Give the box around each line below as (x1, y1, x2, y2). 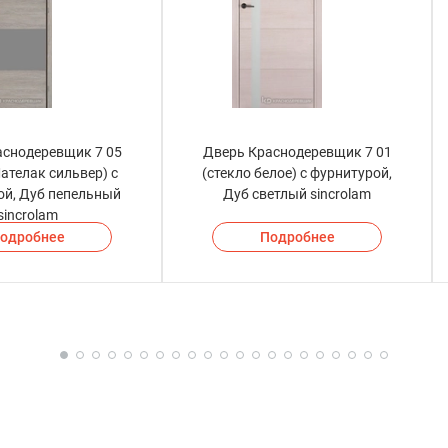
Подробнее (259, 229, 335, 246)
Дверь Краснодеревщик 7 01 (202, 144, 392, 161)
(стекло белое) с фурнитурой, (202, 165, 392, 182)
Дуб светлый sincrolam (223, 186, 371, 203)
